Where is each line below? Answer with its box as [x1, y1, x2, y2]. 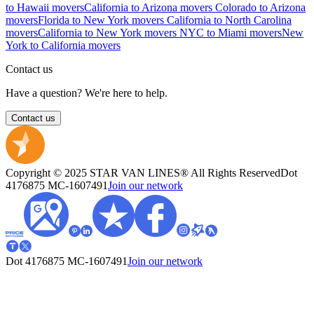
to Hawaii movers [6, 1, 84, 14]
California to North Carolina [167, 14, 292, 27]
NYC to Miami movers [179, 27, 282, 39]
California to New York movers [38, 27, 179, 39]
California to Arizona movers [84, 1, 215, 14]
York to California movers [6, 39, 121, 52]
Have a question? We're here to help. [6, 87, 168, 100]
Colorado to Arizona [215, 1, 306, 14]
